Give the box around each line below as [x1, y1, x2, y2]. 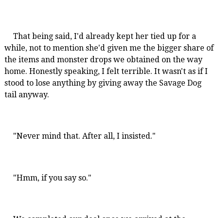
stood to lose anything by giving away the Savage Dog [4, 78, 201, 88]
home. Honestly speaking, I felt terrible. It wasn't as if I [4, 67, 208, 76]
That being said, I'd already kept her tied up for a [13, 32, 196, 41]
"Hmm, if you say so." [13, 173, 91, 182]
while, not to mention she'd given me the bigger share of [4, 43, 214, 53]
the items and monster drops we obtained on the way [4, 55, 202, 65]
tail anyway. [4, 90, 49, 100]
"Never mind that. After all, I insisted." [13, 131, 156, 141]
